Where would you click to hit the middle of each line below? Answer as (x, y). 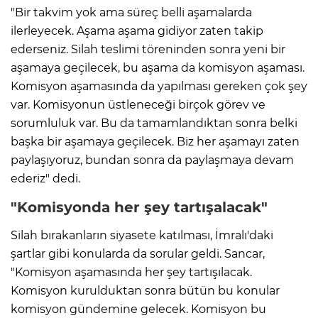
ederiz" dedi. (45, 178)
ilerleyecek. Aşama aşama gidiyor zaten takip (137, 31)
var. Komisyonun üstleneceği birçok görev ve (138, 104)
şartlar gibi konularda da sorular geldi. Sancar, (138, 253)
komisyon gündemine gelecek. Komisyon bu (138, 309)
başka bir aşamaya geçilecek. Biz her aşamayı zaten (155, 141)
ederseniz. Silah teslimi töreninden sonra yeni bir (148, 49)
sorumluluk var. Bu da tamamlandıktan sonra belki (154, 123)
